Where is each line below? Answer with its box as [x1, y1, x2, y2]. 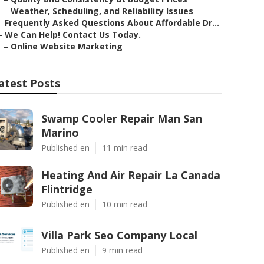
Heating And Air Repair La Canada [41, 168, 220, 182]
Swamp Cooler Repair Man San [41, 111, 202, 126]
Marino [41, 126, 79, 140]
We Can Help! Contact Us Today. [5, 29, 141, 40]
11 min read [102, 142, 147, 153]
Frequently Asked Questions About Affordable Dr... [5, 17, 219, 28]
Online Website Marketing [11, 41, 123, 52]
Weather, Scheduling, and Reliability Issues [11, 5, 193, 16]
